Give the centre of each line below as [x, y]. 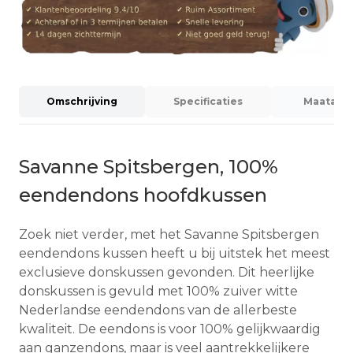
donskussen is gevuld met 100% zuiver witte [158, 291]
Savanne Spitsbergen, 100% [149, 167]
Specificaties [208, 102]
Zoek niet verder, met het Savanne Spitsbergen [169, 234]
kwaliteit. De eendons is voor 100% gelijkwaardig [170, 329]
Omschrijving [82, 102]
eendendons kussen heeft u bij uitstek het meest [175, 253]
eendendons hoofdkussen [143, 195]
